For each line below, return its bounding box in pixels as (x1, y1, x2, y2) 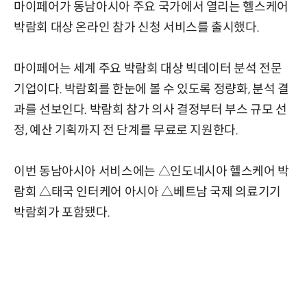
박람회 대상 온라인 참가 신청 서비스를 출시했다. (14, 19, 260, 35)
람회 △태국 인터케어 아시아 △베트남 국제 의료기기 (14, 184, 281, 199)
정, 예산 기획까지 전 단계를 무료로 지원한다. (14, 122, 238, 138)
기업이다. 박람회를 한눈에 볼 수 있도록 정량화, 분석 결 (14, 81, 289, 97)
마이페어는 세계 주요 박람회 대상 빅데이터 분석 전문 (14, 60, 282, 76)
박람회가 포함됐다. (14, 204, 110, 220)
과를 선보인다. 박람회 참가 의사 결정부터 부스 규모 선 (14, 101, 287, 117)
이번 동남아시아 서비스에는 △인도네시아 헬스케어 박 (14, 163, 289, 179)
